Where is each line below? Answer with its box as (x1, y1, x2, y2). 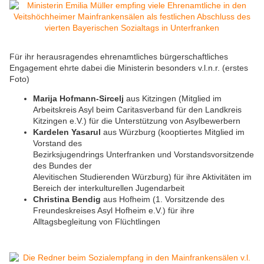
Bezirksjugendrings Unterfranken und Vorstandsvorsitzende (33, 150, 254, 160)
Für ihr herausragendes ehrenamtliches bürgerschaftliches (9, 52, 228, 62)
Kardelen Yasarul (33, 127, 103, 137)
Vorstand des (33, 138, 82, 148)
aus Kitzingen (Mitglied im (126, 94, 222, 104)
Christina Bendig (33, 194, 101, 204)
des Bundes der (33, 161, 92, 171)
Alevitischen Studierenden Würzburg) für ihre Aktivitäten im (33, 172, 252, 182)
